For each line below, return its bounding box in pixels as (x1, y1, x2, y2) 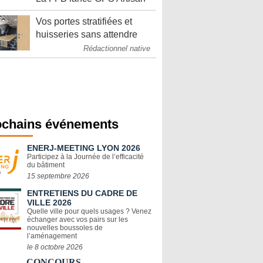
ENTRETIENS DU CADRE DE (27, 188, 137, 198)
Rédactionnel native (83, 44, 150, 53)
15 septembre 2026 (27, 172, 89, 180)
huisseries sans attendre (36, 29, 137, 39)
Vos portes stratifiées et (36, 16, 132, 26)
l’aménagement (27, 232, 77, 240)
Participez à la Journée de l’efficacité (27, 153, 144, 161)
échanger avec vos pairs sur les (27, 215, 128, 224)
